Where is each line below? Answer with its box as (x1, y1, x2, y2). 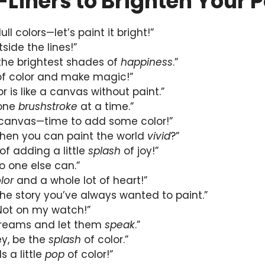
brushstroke (18, 99, 77, 114)
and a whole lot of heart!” (14, 173, 147, 188)
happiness (121, 55, 173, 70)
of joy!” (121, 144, 159, 159)
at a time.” (77, 99, 134, 114)
